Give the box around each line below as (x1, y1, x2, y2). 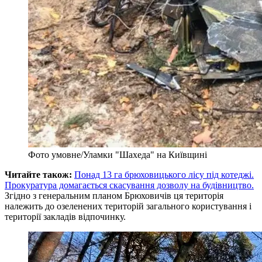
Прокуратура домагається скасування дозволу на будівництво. (5, 180, 254, 190)
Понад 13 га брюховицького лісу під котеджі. (74, 169, 254, 180)
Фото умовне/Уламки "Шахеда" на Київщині (28, 149, 207, 160)
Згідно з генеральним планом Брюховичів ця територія (5, 190, 223, 201)
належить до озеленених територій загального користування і (5, 201, 251, 211)
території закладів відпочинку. (5, 211, 126, 222)
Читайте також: (5, 169, 72, 180)
